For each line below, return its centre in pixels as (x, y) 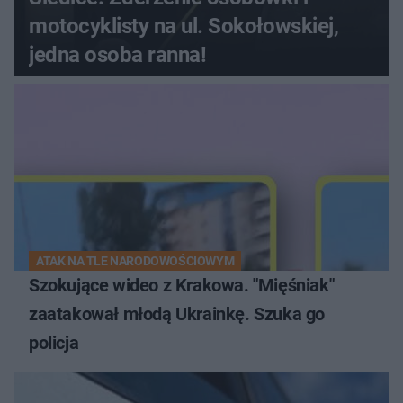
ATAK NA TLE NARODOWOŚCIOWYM (135, 261)
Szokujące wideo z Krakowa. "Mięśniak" (182, 286)
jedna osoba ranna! (118, 55)
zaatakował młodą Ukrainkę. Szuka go (177, 314)
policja (54, 343)
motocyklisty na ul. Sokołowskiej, (184, 27)
